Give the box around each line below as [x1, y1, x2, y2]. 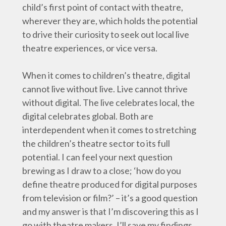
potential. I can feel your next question [22, 151, 173, 162]
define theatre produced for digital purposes [22, 179, 197, 190]
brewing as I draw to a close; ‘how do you [22, 165, 181, 176]
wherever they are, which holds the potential [22, 15, 198, 26]
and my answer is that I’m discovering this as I [22, 206, 199, 217]
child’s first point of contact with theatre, [22, 2, 183, 13]
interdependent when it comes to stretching [22, 124, 196, 135]
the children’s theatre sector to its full [22, 138, 170, 149]
